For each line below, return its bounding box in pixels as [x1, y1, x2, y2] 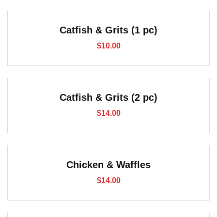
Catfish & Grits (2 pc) [60, 92, 157, 103]
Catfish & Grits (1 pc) [60, 25, 157, 35]
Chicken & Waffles [66, 159, 151, 170]
